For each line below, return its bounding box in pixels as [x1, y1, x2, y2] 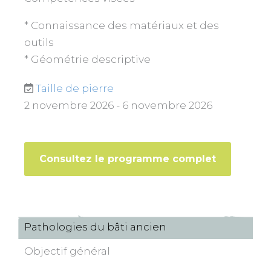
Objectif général [24, 245, 110, 258]
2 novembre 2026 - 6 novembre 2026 [24, 99, 212, 112]
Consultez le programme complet [39, 153, 216, 165]
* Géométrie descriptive [24, 53, 151, 66]
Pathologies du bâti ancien [24, 221, 166, 233]
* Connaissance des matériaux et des [24, 19, 219, 32]
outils [24, 36, 54, 49]
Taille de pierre [36, 82, 114, 95]
